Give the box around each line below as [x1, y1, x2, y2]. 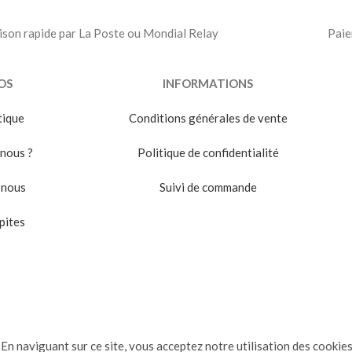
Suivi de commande [159, 180, 257, 195]
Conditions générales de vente [128, 111, 288, 126]
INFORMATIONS [163, 76, 253, 91]
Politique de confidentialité [137, 145, 279, 160]
